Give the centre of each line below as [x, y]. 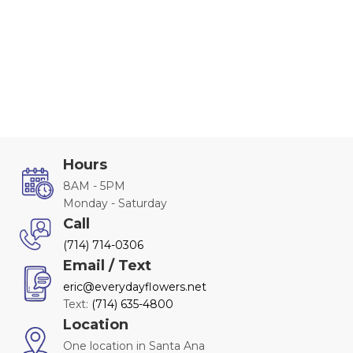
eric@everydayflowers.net [135, 287]
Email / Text [107, 266]
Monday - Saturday [115, 204]
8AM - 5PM [94, 186]
